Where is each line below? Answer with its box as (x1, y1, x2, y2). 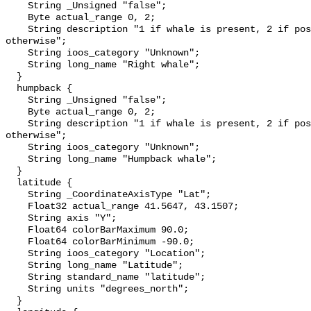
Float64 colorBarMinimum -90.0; (6, 237, 28, 248)
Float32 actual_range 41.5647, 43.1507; (6, 201, 28, 212)
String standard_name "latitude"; (6, 272, 28, 283)
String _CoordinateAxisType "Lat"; (6, 190, 28, 201)
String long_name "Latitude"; (6, 260, 28, 271)
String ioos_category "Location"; (6, 249, 28, 260)
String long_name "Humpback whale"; (6, 154, 28, 165)
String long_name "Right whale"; (6, 60, 28, 71)
